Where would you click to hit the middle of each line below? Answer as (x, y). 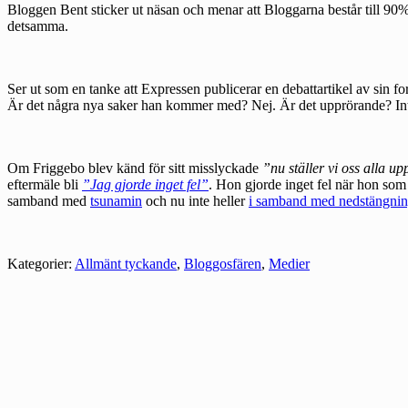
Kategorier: (40, 264)
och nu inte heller (195, 201)
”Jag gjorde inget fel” (145, 185)
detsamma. (38, 26)
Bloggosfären (223, 264)
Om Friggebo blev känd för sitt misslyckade (135, 168)
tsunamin (116, 201)
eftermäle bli (45, 185)
